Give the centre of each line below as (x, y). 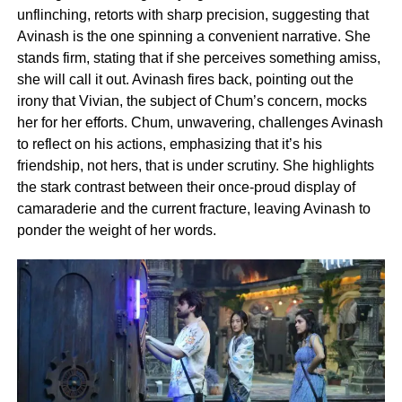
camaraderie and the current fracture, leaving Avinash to (193, 209)
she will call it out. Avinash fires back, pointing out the (185, 80)
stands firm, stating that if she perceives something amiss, (198, 58)
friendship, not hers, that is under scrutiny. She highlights (195, 166)
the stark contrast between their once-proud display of (186, 188)
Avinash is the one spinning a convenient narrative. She (193, 37)
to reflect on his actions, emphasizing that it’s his (169, 144)
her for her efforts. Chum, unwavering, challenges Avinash (200, 123)
